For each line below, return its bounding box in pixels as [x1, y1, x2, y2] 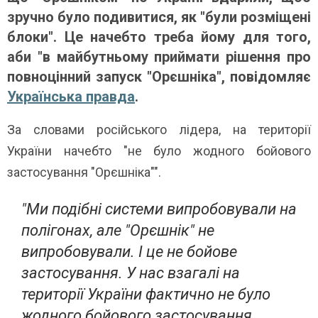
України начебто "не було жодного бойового [7, 143, 311, 158]
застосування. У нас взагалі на [21, 263, 240, 282]
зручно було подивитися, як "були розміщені [7, 8, 311, 26]
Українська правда [7, 87, 135, 105]
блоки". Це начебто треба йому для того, [7, 28, 311, 45]
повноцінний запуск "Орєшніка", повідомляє [7, 67, 311, 85]
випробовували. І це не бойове [21, 242, 237, 261]
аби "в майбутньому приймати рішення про [7, 48, 311, 65]
